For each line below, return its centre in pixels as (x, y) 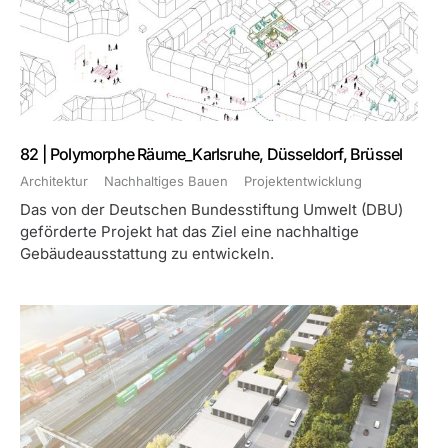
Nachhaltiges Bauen (166, 181)
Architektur (54, 181)
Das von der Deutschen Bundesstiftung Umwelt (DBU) (211, 209)
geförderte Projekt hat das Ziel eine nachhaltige (189, 231)
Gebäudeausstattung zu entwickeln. (147, 253)
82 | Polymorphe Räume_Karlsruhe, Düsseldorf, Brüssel (211, 154)
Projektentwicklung (303, 181)
